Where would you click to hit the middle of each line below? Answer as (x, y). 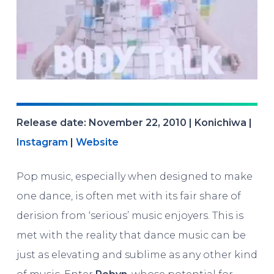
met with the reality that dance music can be (131, 235)
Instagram (42, 143)
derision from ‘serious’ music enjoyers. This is (130, 216)
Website (97, 143)
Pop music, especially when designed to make (134, 177)
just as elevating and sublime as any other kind (137, 255)
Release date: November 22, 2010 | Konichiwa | (134, 123)
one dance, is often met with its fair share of (128, 196)
